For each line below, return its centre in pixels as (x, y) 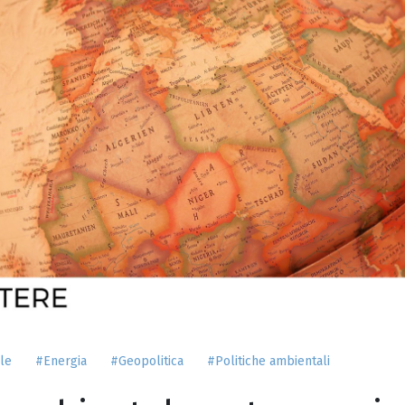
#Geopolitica (147, 362)
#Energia (61, 362)
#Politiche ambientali (268, 362)
